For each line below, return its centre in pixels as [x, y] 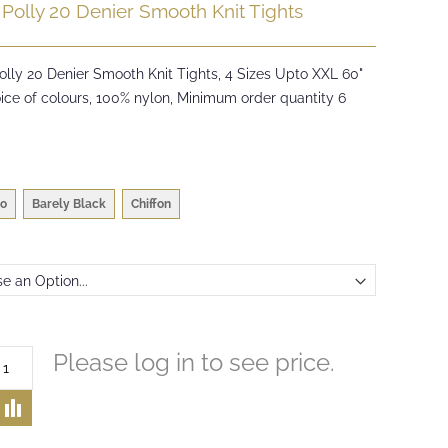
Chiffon [151, 204]
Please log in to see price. [194, 362]
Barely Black [69, 204]
